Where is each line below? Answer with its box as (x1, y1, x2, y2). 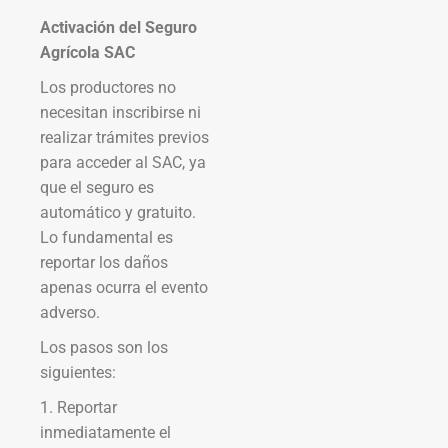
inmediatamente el (40, 422, 171, 442)
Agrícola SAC (40, 42, 135, 62)
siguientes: (40, 362, 116, 382)
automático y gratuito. (40, 202, 196, 222)
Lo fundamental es (40, 227, 173, 247)
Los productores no (40, 77, 176, 97)
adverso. (40, 302, 100, 322)
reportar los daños (40, 252, 168, 272)
